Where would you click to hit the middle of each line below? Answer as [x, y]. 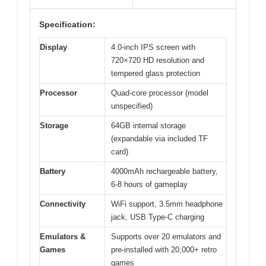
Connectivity [63, 204]
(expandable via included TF [159, 139]
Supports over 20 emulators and [166, 237]
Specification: [67, 25]
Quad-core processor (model [160, 93]
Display [53, 47]
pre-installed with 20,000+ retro [164, 250]
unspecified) [132, 106]
